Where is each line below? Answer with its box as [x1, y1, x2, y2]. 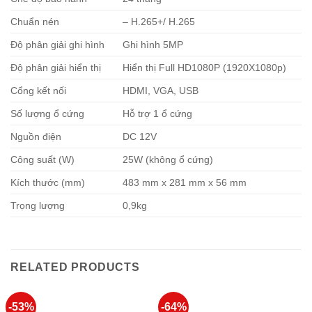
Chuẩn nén [10, 16, 59, 28]
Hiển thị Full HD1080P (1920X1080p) [123, 62, 287, 74]
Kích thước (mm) [10, 177, 85, 189]
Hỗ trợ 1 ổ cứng [123, 108, 193, 120]
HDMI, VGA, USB [123, 85, 199, 97]
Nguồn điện [10, 131, 61, 143]
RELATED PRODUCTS [10, 261, 140, 274]
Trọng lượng [10, 200, 65, 212]
